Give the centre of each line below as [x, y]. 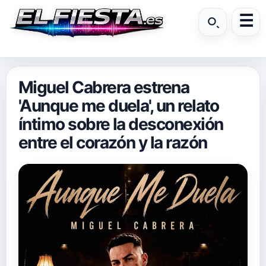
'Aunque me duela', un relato [119, 106]
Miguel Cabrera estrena [104, 87]
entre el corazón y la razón [113, 142]
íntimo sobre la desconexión [121, 124]
